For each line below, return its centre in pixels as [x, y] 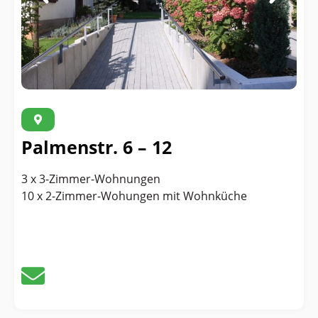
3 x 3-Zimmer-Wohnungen [91, 179]
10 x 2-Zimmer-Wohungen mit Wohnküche [134, 196]
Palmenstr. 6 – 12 [97, 147]
